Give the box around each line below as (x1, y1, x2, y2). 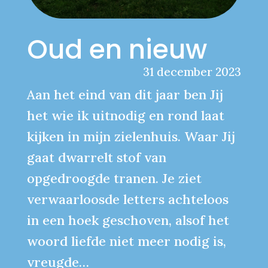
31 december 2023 (143, 64, 242, 79)
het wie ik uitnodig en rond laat (26, 106, 224, 124)
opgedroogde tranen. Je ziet (26, 169, 202, 187)
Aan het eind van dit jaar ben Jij (26, 86, 223, 103)
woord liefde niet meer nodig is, (26, 232, 226, 249)
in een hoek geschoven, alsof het (26, 211, 229, 229)
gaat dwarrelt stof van (26, 148, 166, 166)
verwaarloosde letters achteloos (26, 190, 229, 208)
